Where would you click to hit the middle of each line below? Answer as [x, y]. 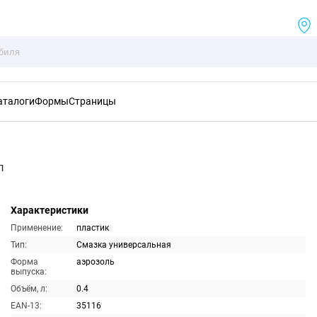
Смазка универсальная [123, 245]
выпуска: [28, 272]
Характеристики [49, 210]
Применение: [36, 228]
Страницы [92, 101]
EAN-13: [26, 306]
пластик [92, 228]
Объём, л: [29, 289]
